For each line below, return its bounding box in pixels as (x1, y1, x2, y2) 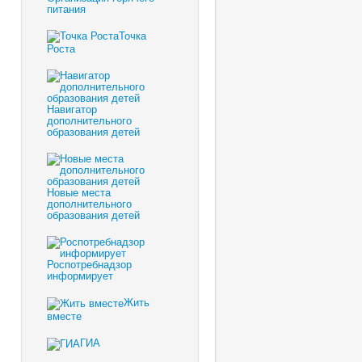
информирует (47, 267, 113, 284)
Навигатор (47, 101, 97, 117)
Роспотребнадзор (47, 256, 132, 272)
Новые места (47, 184, 111, 200)
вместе (47, 307, 82, 323)
